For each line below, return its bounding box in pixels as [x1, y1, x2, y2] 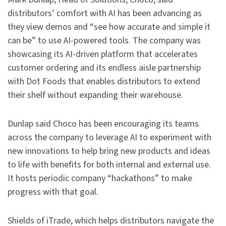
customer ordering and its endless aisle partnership [8, 62, 201, 75]
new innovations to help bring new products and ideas [8, 145, 210, 158]
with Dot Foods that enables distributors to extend [8, 75, 200, 88]
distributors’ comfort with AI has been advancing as [8, 7, 202, 20]
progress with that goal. [8, 186, 98, 199]
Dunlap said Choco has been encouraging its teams [8, 118, 199, 131]
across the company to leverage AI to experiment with [8, 131, 211, 144]
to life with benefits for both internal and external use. [8, 158, 211, 172]
